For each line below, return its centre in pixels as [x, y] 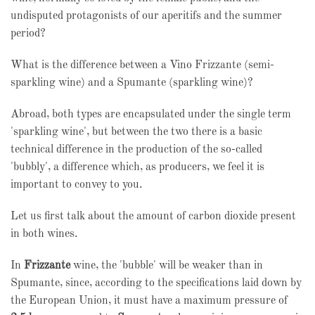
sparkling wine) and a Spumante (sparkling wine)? [132, 83]
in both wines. [44, 234]
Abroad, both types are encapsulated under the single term [151, 115]
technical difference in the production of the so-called [136, 150]
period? [28, 34]
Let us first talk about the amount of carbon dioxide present [153, 217]
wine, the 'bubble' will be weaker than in [167, 266]
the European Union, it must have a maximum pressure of [149, 301]
